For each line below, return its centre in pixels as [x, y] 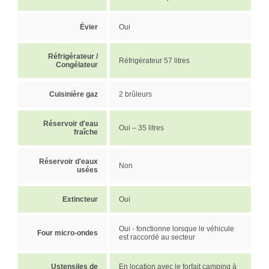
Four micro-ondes [68, 233]
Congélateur [77, 65]
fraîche [86, 132]
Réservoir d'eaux [68, 161]
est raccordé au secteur [157, 237]
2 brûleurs [135, 94]
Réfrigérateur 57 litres [154, 60]
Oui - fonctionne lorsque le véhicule [177, 228]
